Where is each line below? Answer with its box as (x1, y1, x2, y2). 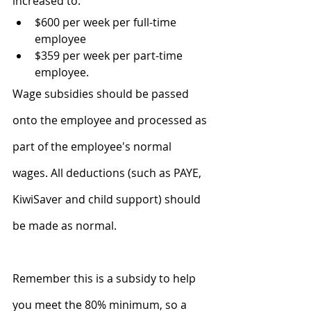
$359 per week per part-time (35, 47, 185, 63)
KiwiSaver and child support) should (12, 191, 203, 207)
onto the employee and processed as (12, 112, 210, 128)
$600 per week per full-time (35, 14, 179, 30)
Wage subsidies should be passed (12, 85, 192, 101)
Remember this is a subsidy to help (12, 270, 199, 286)
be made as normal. (12, 217, 117, 233)
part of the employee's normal (12, 138, 174, 154)
